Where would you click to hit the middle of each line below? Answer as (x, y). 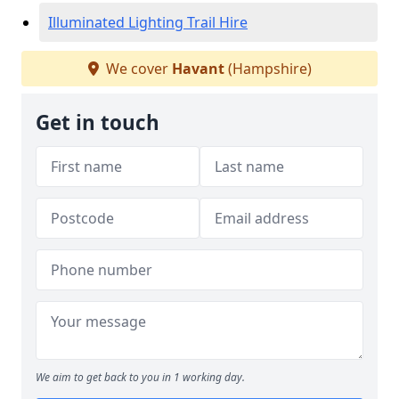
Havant (198, 69)
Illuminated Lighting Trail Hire (148, 22)
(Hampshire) (268, 69)
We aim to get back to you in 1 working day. (140, 377)
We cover (137, 69)
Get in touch (98, 122)
